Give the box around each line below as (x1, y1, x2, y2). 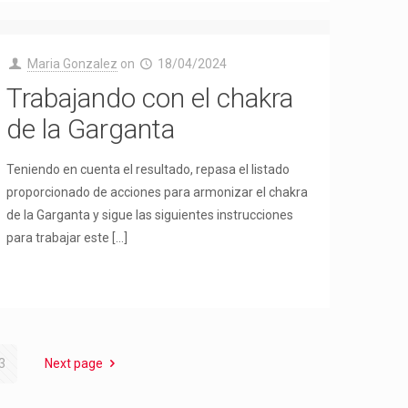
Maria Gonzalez (26, 56, 117, 71)
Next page (45, 356, 104, 371)
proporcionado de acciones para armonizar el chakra (6, 185, 309, 199)
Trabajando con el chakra (6, 82, 294, 114)
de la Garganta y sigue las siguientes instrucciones (6, 208, 294, 222)
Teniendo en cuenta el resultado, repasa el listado (6, 162, 291, 177)
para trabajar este (6, 230, 110, 245)
